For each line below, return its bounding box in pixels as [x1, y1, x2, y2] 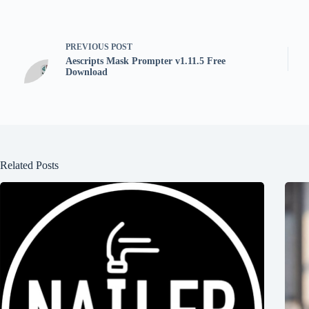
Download [66, 67, 108, 78]
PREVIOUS [66, 42, 111, 52]
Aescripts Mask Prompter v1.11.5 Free [66, 56, 226, 67]
